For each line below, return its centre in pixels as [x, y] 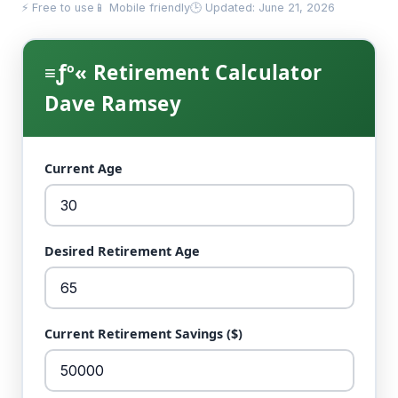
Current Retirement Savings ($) [143, 334]
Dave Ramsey [112, 104]
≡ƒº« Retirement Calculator [183, 73]
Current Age [83, 169]
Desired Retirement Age [122, 251]
